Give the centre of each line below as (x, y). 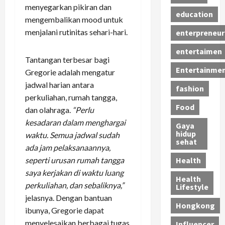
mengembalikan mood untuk (74, 19)
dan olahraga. (49, 109)
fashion (190, 89)
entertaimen (199, 51)
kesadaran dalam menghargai (75, 122)
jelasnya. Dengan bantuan (69, 197)
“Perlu (83, 109)
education (194, 14)
